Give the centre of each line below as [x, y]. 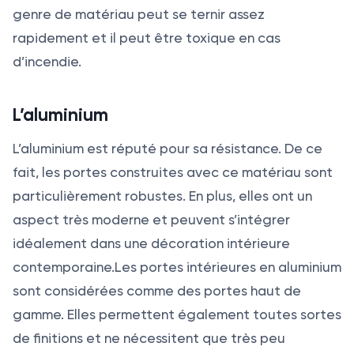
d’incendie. [47, 62]
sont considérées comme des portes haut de [157, 291]
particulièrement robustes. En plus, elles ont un [162, 196]
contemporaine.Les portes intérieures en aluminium [177, 267]
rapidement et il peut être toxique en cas [147, 38]
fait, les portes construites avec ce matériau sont [173, 173]
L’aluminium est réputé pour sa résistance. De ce [168, 149]
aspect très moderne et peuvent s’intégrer [151, 220]
